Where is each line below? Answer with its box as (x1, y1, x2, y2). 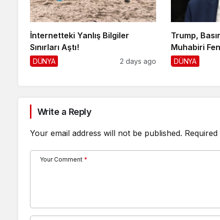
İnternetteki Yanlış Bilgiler (30, 30, 129, 40)
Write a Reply (37, 106, 91, 117)
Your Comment (40, 155, 82, 163)
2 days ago (120, 56, 157, 65)
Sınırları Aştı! (30, 42, 79, 52)
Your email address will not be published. (30, 128, 182, 138)
